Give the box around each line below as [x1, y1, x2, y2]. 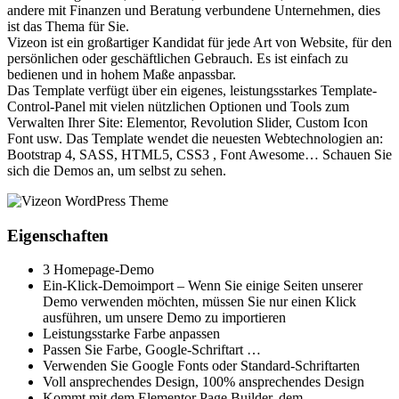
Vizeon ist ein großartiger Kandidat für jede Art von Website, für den [7, 34, 392, 50]
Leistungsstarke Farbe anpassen [43, 326, 220, 342]
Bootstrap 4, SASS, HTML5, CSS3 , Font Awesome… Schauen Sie [7, 146, 392, 162]
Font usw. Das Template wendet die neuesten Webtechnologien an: [7, 130, 383, 146]
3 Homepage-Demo [43, 262, 154, 278]
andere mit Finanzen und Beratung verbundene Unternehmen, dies [7, 2, 380, 18]
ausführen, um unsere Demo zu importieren [43, 310, 286, 326]
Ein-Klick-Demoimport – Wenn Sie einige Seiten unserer [43, 278, 362, 294]
